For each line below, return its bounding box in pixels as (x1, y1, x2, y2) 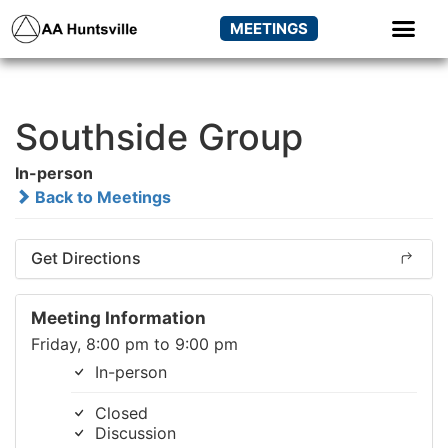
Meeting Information (31, 306, 206, 328)
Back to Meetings (31, 186, 171, 207)
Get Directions (31, 247, 141, 268)
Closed (90, 402, 148, 423)
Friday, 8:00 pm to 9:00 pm (31, 333, 238, 354)
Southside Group (15, 114, 303, 159)
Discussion (90, 422, 176, 443)
